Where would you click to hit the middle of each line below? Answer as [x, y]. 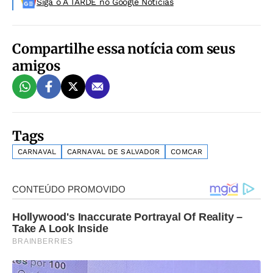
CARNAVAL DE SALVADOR [113, 152]
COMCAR [187, 152]
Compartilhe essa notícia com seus [124, 49]
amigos [36, 66]
